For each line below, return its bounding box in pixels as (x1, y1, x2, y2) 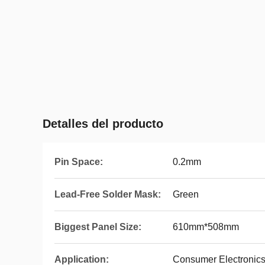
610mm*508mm (173, 222, 239, 232)
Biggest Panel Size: (54, 222, 141, 232)
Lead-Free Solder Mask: (54, 189, 161, 199)
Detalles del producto (43, 117, 163, 130)
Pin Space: (54, 157, 103, 167)
